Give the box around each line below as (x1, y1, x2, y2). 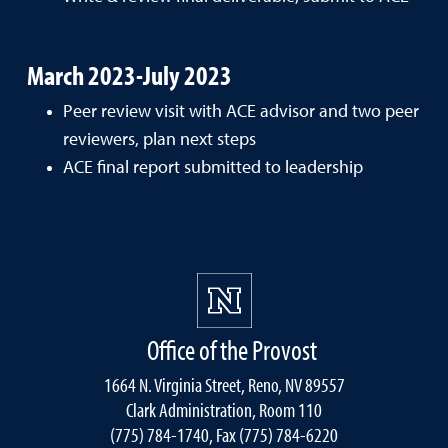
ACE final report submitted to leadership (63, 158, 363, 177)
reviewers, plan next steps (63, 130, 256, 149)
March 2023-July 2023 (27, 57, 232, 92)
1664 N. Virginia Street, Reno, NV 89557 (103, 371, 345, 397)
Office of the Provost (147, 331, 317, 367)
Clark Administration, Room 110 (126, 396, 322, 422)
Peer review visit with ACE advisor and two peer (63, 102, 419, 121)
